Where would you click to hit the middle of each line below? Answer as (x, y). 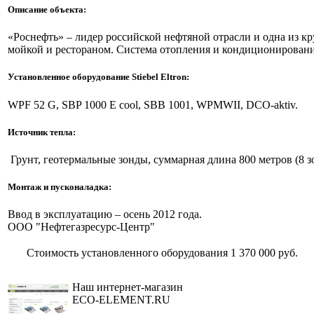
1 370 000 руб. (264, 253)
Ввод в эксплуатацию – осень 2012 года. (105, 214)
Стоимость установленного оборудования (119, 253)
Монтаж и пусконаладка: (60, 187)
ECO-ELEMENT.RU (121, 299)
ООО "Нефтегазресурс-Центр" (81, 227)
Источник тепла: (42, 132)
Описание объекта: (47, 9)
